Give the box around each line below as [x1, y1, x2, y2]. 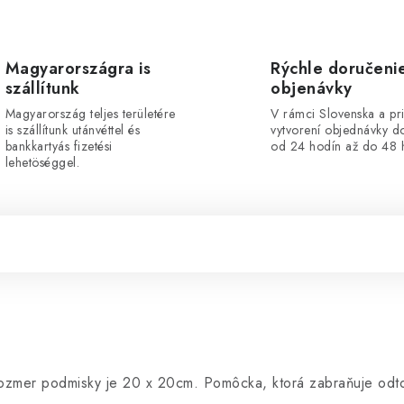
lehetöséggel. [5, 153, 79, 171]
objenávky [271, 77, 353, 100]
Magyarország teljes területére [5, 105, 176, 123]
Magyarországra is [5, 57, 151, 80]
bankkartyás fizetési [5, 137, 113, 155]
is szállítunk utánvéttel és [5, 121, 140, 139]
